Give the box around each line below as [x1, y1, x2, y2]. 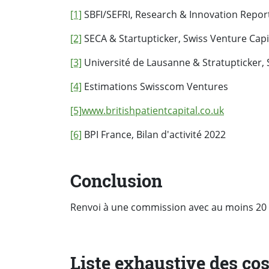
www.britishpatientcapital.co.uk [82, 103, 224, 117]
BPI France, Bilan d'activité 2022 [82, 127, 226, 141]
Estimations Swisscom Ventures [82, 79, 228, 93]
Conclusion [70, 169, 162, 192]
